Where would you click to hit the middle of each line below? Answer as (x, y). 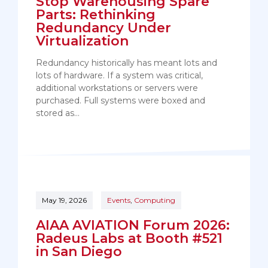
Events (119, 200)
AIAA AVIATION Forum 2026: (133, 226)
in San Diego (79, 252)
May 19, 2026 (64, 200)
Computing (155, 200)
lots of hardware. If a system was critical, (119, 76)
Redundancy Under (103, 28)
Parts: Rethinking (96, 15)
